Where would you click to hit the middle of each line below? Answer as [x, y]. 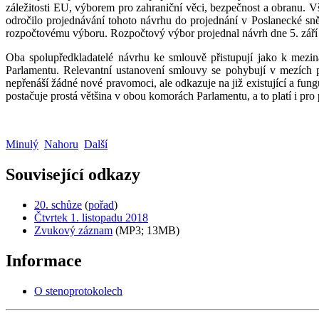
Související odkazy [73, 174]
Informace [44, 260]
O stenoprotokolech [78, 291]
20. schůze [58, 204]
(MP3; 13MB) [146, 230]
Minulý [22, 144]
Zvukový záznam [73, 230]
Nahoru [61, 144]
